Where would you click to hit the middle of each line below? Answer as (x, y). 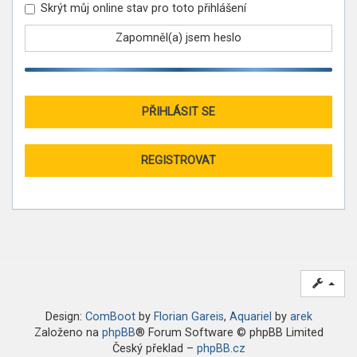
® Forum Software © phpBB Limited (229, 333)
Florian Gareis (188, 317)
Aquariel (250, 317)
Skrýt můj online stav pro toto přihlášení (143, 8)
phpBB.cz (221, 349)
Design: (65, 317)
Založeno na (68, 333)
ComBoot (110, 317)
